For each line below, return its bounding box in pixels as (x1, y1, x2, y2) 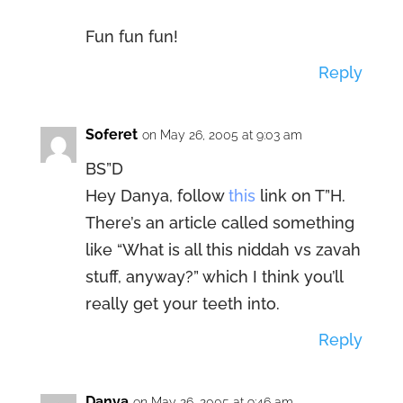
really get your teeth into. (85, 294, 280, 313)
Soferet (85, 126, 138, 143)
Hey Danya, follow (85, 186, 228, 205)
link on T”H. (255, 186, 345, 205)
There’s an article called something (85, 213, 354, 232)
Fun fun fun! (85, 27, 178, 46)
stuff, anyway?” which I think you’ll (85, 267, 343, 286)
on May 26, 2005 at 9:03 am (141, 128, 302, 142)
